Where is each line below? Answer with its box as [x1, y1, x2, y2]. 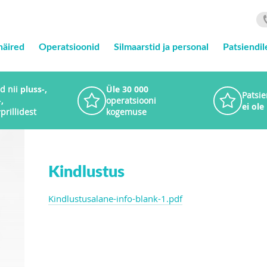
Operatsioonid [38, 39, 100, 53]
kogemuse [106, 106, 147, 117]
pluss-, [20, 83, 47, 95]
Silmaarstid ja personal [113, 39, 209, 53]
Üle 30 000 [106, 83, 148, 95]
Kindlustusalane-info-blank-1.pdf [48, 193, 182, 204]
